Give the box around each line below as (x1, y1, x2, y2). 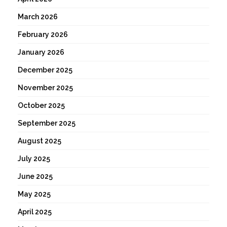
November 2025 (18, 83, 73, 92)
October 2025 (18, 101, 65, 109)
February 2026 (18, 30, 68, 39)
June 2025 (18, 172, 53, 180)
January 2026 (18, 48, 64, 56)
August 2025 (18, 136, 61, 145)
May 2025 (18, 190, 51, 198)
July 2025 (18, 154, 50, 163)
